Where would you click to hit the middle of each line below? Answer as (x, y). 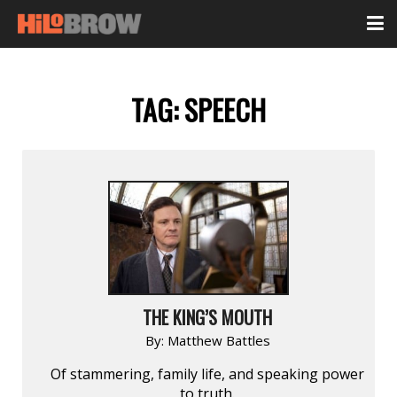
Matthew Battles (218, 340)
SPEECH (225, 110)
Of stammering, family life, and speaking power (207, 374)
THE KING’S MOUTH (207, 317)
